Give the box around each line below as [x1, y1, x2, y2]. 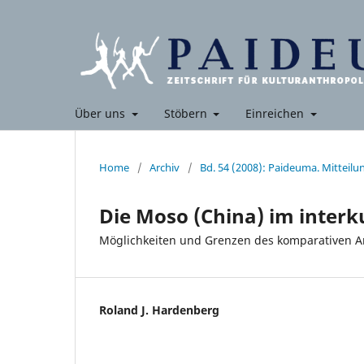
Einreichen [245, 106, 307, 121]
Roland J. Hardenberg [99, 302, 219, 318]
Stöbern [163, 106, 210, 121]
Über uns [75, 106, 128, 121]
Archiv [149, 160, 180, 175]
